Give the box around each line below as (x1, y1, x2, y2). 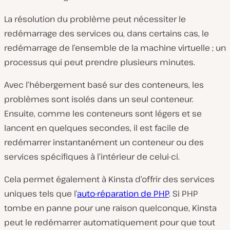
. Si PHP (169, 187, 198, 199)
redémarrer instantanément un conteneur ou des (4, 136, 204, 148)
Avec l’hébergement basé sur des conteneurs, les (4, 79, 204, 90)
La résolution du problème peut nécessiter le (4, 13, 186, 25)
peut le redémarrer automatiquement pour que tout (4, 216, 215, 228)
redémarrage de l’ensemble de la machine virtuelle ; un (4, 42, 226, 53)
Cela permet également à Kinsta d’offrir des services (4, 173, 215, 185)
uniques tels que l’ (4, 187, 77, 199)
